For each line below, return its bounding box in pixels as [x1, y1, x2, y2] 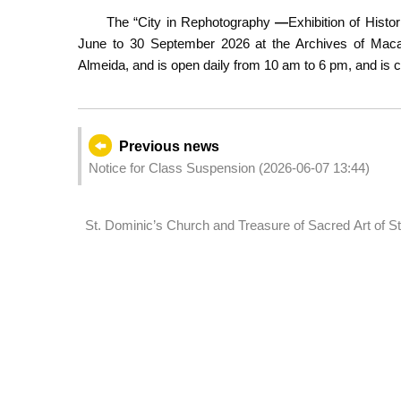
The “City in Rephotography [107, 13, 275, 30]
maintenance [85, 238, 160, 254]
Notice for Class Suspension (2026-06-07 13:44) [89, 159, 370, 175]
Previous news [118, 138, 219, 154]
